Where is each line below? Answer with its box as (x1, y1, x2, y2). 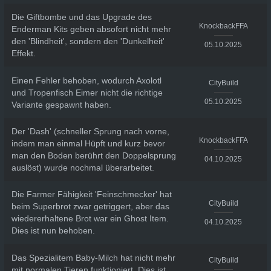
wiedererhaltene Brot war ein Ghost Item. (11, 214, 169, 223)
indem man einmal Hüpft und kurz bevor (11, 139, 165, 148)
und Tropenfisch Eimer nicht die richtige (11, 87, 163, 97)
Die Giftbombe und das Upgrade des (11, 12, 152, 22)
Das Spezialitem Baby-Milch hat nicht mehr (11, 252, 175, 263)
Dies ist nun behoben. (11, 226, 95, 235)
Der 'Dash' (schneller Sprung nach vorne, (11, 126, 169, 136)
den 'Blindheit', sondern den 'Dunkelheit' (11, 36, 165, 46)
